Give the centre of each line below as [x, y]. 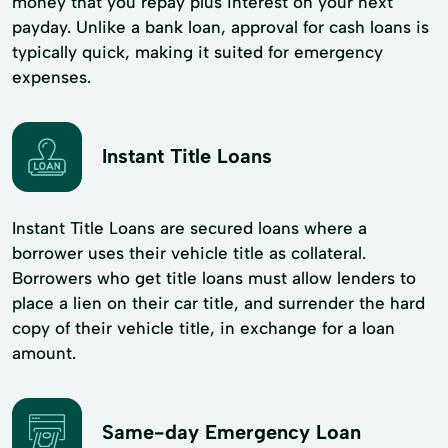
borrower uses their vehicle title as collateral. [189, 252]
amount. [44, 352]
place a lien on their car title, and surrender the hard [218, 302]
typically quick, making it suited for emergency [197, 51]
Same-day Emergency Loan [231, 432]
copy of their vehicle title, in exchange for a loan [203, 327]
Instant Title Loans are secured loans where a [189, 227]
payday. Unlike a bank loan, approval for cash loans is [220, 26]
